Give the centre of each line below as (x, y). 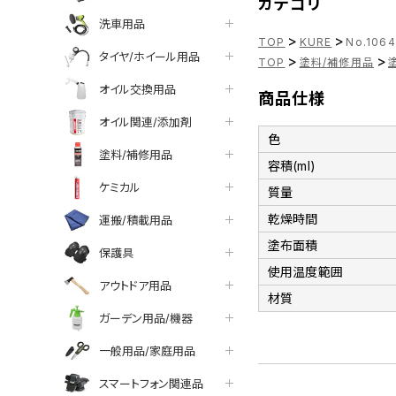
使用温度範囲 (305, 272)
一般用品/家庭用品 (147, 350)
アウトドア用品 (135, 285)
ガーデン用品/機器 (146, 318)
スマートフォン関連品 (151, 383)
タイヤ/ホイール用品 (149, 56)
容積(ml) (292, 166)
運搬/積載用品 (136, 220)
